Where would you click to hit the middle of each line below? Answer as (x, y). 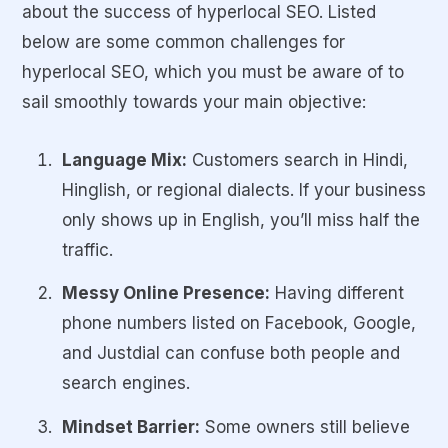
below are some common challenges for (183, 41)
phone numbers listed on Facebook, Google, (239, 323)
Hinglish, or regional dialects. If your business (244, 189)
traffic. (87, 249)
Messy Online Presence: (166, 293)
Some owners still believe (305, 426)
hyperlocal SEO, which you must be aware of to (213, 71)
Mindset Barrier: (131, 426)
